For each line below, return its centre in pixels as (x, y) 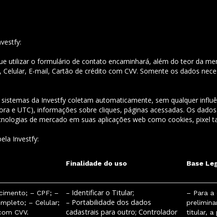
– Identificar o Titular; (100, 193)
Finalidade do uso (96, 163)
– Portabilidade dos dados (108, 202)
